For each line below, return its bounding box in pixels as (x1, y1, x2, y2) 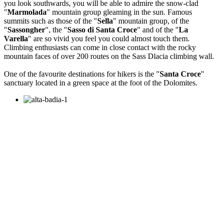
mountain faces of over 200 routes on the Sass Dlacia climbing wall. (4, 52, 214, 61)
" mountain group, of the (113, 17, 189, 26)
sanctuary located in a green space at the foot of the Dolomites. (4, 79, 197, 87)
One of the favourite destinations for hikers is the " (4, 70, 160, 79)
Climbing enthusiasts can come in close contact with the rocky (4, 43, 196, 52)
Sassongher (7, 26, 45, 34)
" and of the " (137, 26, 179, 34)
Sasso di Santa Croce (67, 26, 137, 34)
